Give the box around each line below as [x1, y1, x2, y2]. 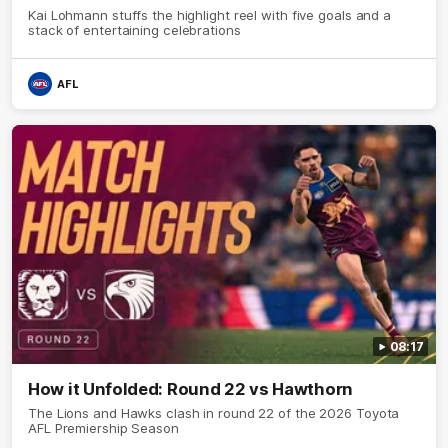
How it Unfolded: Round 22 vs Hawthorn [28, 379, 353, 400]
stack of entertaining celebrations [28, 21, 241, 38]
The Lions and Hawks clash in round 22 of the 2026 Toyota [28, 405, 400, 422]
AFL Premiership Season [28, 420, 179, 437]
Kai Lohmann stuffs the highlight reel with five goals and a [28, 6, 392, 23]
